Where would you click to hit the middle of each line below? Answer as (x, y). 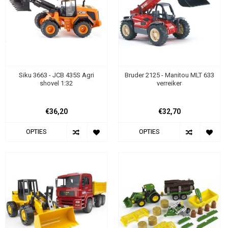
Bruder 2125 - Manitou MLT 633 (169, 75)
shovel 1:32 (56, 83)
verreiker (169, 83)
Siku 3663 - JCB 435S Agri (56, 75)
